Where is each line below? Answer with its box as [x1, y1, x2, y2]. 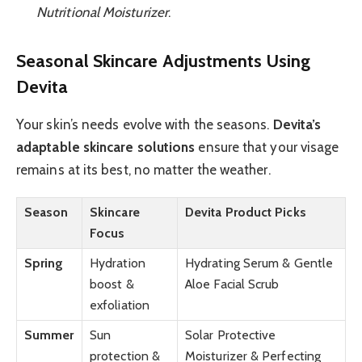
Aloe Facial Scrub [185, 276, 280, 292]
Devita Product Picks [185, 204, 306, 220]
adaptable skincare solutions [16, 138, 196, 155]
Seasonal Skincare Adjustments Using [16, 50, 310, 72]
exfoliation [90, 297, 149, 313]
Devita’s [272, 116, 322, 133]
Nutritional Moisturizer [36, 4, 168, 21]
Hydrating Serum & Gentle [185, 255, 334, 271]
